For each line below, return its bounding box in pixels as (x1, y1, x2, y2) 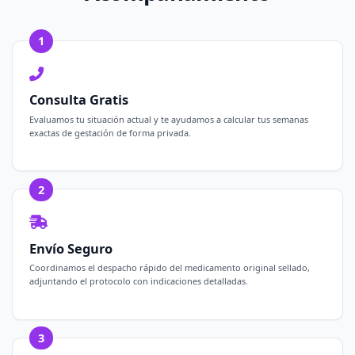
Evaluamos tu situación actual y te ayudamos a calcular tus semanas (29, 113, 309, 125)
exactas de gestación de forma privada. (29, 127, 192, 139)
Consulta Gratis (29, 90, 129, 109)
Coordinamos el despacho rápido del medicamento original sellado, (29, 261, 311, 274)
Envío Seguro (29, 239, 113, 258)
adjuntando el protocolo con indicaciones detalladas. (29, 275, 249, 288)
